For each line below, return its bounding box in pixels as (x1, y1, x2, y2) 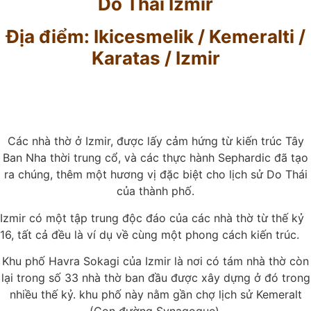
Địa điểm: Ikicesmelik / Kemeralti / (6, 25, 305, 47)
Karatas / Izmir (91, 47, 220, 69)
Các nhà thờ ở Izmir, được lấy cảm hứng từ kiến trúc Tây (7, 134, 304, 149)
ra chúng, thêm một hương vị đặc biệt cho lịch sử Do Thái (3, 167, 308, 182)
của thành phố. (117, 184, 194, 199)
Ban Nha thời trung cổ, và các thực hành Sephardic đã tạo (3, 151, 308, 165)
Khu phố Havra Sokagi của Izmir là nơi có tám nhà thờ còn (2, 254, 309, 269)
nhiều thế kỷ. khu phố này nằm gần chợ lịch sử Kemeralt (9, 287, 302, 302)
